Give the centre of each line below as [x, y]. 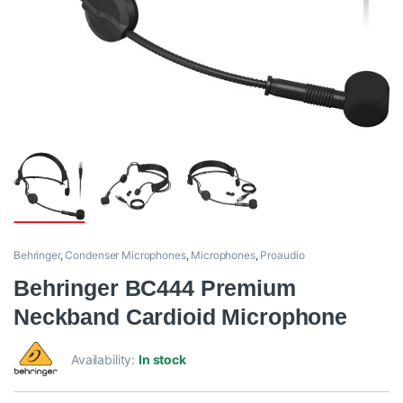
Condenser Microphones [125, 255]
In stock [162, 360]
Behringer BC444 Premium [155, 288]
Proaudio [282, 255]
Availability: [105, 360]
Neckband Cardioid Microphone [181, 317]
